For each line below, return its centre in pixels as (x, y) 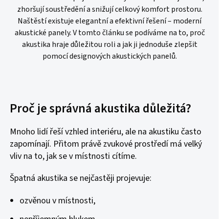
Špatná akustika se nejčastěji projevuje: (81, 178)
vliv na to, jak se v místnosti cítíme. (73, 156)
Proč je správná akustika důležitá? (100, 109)
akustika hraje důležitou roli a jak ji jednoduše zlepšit (109, 44)
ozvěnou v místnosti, (57, 201)
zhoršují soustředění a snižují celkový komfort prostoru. (109, 9)
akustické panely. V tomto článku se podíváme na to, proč (109, 33)
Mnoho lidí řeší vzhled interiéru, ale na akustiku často (106, 132)
